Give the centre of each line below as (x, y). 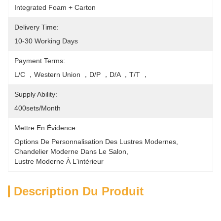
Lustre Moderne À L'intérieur (59, 161)
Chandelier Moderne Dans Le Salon (70, 151)
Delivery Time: (37, 27)
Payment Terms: (40, 61)
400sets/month (37, 108)
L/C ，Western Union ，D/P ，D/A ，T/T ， (82, 74)
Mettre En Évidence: (46, 128)
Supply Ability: (36, 94)
